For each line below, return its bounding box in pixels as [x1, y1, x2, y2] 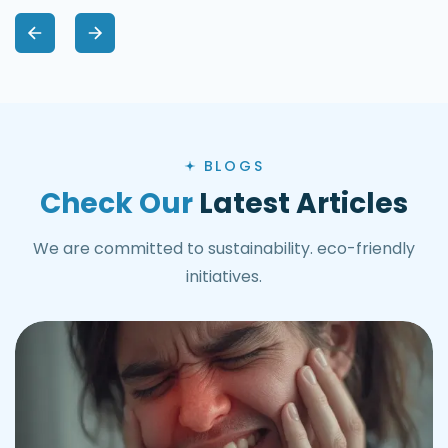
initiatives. [186, 264, 262, 288]
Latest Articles [193, 183, 408, 223]
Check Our [40, 183, 193, 223]
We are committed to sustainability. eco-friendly [33, 236, 415, 260]
